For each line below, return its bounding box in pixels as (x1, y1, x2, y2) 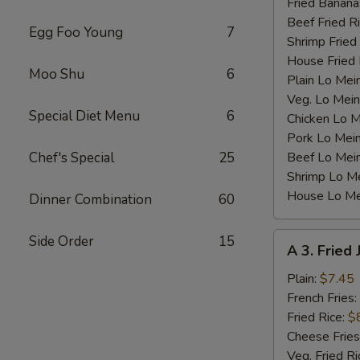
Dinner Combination (29, 190, 152, 209)
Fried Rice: (287, 309, 348, 326)
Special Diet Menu (29, 107, 140, 125)
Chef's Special (29, 149, 114, 167)
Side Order (29, 232, 94, 251)
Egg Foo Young (29, 23, 123, 42)
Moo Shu (29, 65, 84, 84)
